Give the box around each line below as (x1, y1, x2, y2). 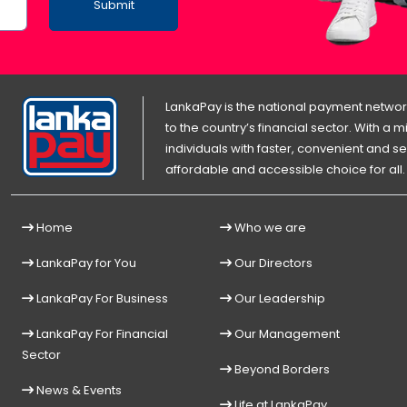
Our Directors (232, 254, 313, 273)
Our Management (232, 325, 340, 343)
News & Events (34, 382, 122, 400)
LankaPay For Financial (34, 325, 168, 343)
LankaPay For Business (34, 290, 168, 308)
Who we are (232, 219, 306, 237)
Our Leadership (232, 290, 325, 308)
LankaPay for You (34, 254, 136, 273)
